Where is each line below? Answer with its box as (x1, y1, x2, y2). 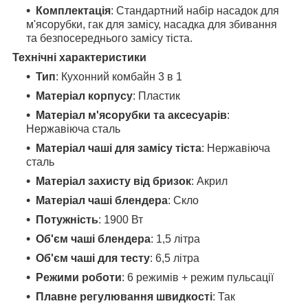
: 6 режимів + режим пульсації (122, 271, 274, 283)
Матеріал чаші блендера (36, 194, 168, 206)
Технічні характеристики (12, 51, 146, 63)
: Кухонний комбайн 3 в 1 (56, 70, 182, 82)
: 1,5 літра (151, 232, 200, 245)
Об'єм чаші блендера (36, 232, 151, 245)
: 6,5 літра (150, 252, 199, 264)
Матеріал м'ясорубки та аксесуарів (36, 109, 227, 121)
